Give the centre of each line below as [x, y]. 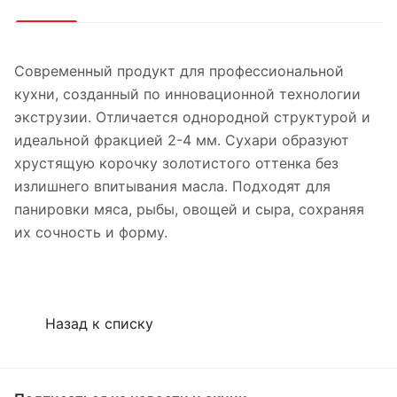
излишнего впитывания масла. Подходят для [172, 187]
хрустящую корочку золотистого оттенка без [176, 163]
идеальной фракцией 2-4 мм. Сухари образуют [182, 140]
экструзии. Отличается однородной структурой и [192, 117]
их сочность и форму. [91, 233]
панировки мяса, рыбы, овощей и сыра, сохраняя [189, 210]
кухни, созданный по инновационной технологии [187, 94]
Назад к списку [99, 323]
